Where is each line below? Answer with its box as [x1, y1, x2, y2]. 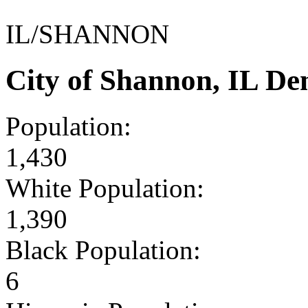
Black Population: [5, 234, 201, 265]
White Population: [5, 173, 204, 203]
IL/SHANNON [5, 19, 169, 49]
